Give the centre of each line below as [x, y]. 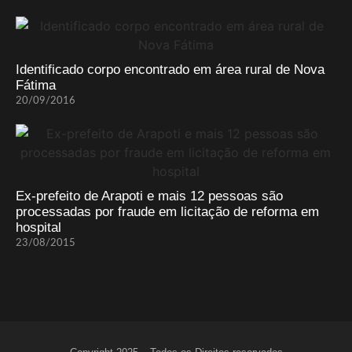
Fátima [36, 86]
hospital [38, 228]
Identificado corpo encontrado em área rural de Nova [170, 70]
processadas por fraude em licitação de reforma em [167, 212]
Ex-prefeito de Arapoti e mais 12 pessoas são [149, 196]
